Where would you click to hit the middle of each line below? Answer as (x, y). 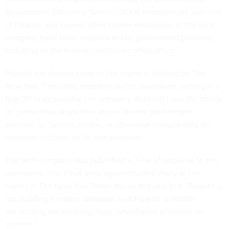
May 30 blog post (36, 99)
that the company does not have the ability (144, 99)
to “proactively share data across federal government (99, 111)
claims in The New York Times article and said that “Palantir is (114, 186)
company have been (42, 37)
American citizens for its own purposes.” (76, 137)
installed (95, 37)
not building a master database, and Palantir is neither (100, 198)
